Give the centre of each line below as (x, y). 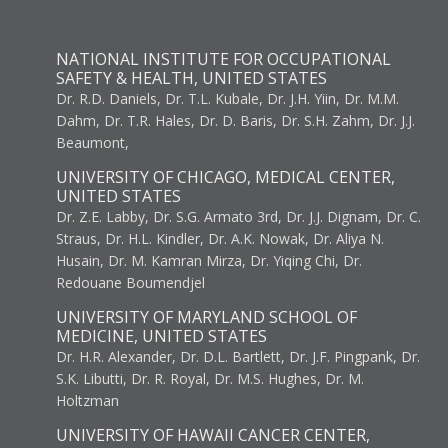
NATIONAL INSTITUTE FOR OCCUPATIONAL (223, 59)
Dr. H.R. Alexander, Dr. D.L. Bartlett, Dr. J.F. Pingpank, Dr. (238, 356)
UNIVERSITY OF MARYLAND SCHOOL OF (206, 317)
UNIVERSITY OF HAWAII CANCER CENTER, (213, 435)
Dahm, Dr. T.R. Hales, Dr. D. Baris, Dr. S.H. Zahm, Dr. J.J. (235, 120)
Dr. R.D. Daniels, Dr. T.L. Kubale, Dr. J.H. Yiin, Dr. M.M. (227, 98)
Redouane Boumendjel (130, 282)
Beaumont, (92, 142)
